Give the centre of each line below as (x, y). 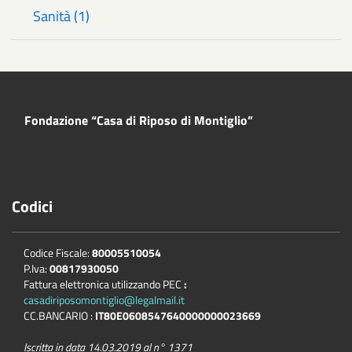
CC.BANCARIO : (59, 315)
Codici (32, 206)
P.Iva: (37, 268)
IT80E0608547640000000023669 (178, 315)
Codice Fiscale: (58, 252)
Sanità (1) (61, 16)
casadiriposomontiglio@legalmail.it (104, 299)
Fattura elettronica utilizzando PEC (103, 284)
